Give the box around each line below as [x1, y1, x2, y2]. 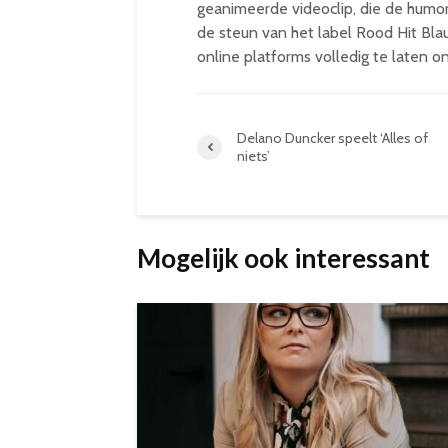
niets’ [237, 147, 270, 165]
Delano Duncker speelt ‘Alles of [237, 129, 428, 147]
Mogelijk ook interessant [137, 242, 430, 274]
